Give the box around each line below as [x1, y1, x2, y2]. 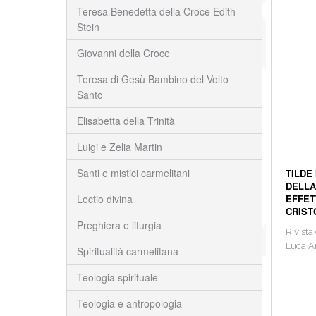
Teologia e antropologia [76, 296, 182, 310]
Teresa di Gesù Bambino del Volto [76, 72, 229, 86]
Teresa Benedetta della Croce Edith [76, 4, 236, 18]
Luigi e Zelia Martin [76, 140, 162, 154]
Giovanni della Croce [76, 46, 170, 60]
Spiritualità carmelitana [76, 244, 178, 258]
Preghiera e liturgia [76, 218, 162, 232]
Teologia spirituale [76, 270, 158, 284]
